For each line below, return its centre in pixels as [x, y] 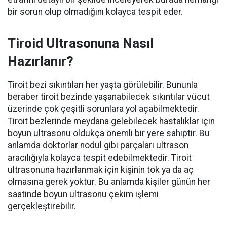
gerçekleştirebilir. [42, 206]
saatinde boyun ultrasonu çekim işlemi [83, 194]
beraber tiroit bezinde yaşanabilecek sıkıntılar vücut [109, 97]
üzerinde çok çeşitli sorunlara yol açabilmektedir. [103, 109]
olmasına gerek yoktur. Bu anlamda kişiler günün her [109, 182]
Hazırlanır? [41, 62]
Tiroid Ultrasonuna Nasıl [81, 43]
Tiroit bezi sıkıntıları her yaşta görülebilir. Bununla [103, 85]
